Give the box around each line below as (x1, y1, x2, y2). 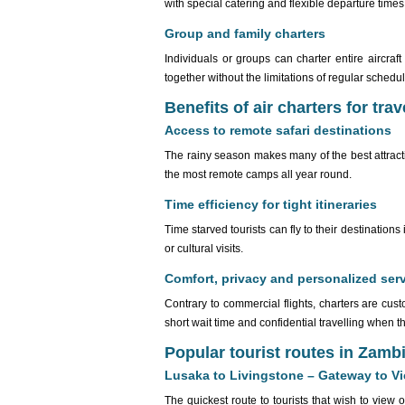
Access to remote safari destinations (165, 123, 391, 137)
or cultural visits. (165, 242, 243, 255)
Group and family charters (165, 26, 325, 41)
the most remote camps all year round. (165, 168, 352, 181)
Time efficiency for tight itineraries (165, 197, 377, 212)
